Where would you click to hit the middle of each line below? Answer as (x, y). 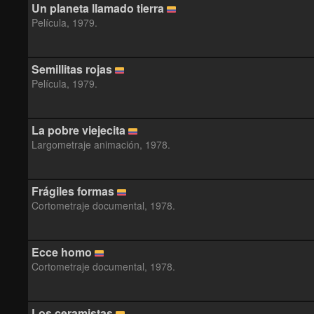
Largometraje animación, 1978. (101, 144)
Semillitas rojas (72, 69)
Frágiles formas (73, 191)
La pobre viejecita (78, 130)
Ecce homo (62, 252)
